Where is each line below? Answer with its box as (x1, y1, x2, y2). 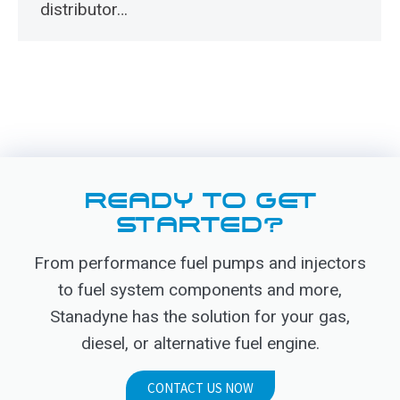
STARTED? (116, 210, 284, 237)
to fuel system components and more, (58, 279, 342, 300)
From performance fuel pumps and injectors (34, 252, 366, 273)
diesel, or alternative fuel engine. (80, 332, 320, 354)
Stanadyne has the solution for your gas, (50, 305, 350, 327)
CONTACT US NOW (146, 379, 254, 396)
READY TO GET (83, 186, 317, 213)
